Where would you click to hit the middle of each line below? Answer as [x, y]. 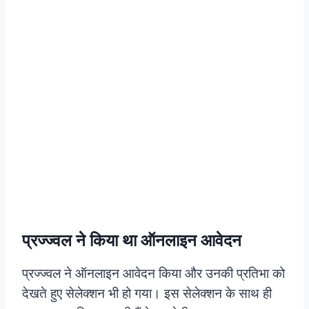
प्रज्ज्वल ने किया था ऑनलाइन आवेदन [132, 240]
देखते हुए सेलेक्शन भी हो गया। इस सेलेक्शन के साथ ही [147, 293]
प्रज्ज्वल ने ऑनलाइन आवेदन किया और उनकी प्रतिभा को [153, 273]
